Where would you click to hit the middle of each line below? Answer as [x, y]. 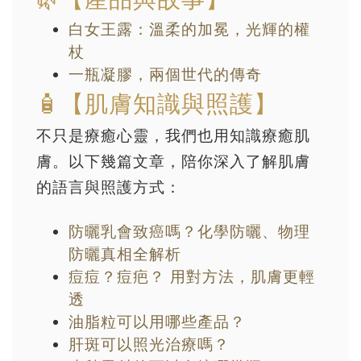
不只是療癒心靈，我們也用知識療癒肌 [173, 135]
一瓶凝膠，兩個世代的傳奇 [165, 74]
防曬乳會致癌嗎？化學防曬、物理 [189, 231]
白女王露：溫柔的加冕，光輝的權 [189, 29]
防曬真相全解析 [125, 253]
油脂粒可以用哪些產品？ [157, 321]
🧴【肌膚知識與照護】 [157, 103]
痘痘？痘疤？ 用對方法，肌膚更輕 [192, 276]
